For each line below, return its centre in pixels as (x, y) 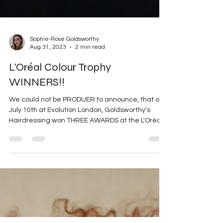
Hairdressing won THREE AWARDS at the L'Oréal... (88, 147)
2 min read (90, 74)
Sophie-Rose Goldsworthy (64, 66)
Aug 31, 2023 (48, 74)
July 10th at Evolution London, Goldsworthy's (80, 137)
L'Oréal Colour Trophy (60, 94)
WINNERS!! (37, 109)
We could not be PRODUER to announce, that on (86, 126)
